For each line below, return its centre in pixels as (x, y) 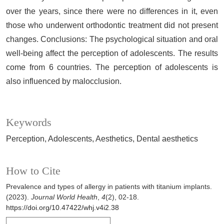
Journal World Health (64, 197)
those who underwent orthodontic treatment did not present (112, 25)
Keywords (29, 123)
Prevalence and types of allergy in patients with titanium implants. (109, 187)
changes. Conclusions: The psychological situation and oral (112, 39)
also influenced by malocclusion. (64, 81)
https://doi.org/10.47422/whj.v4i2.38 (62, 208)
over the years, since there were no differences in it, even (112, 11)
